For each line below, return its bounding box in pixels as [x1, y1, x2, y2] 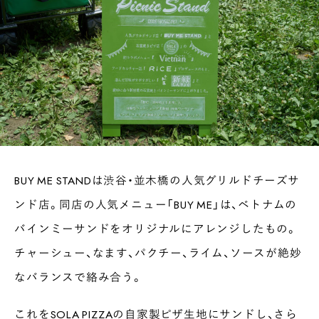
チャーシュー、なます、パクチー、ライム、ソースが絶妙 [14, 244, 302, 261]
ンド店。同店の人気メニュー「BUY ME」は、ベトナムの [14, 195, 298, 212]
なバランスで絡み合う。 [14, 268, 143, 285]
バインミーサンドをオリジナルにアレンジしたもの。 [14, 219, 298, 236]
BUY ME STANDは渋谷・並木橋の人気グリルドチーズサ [14, 171, 300, 188]
